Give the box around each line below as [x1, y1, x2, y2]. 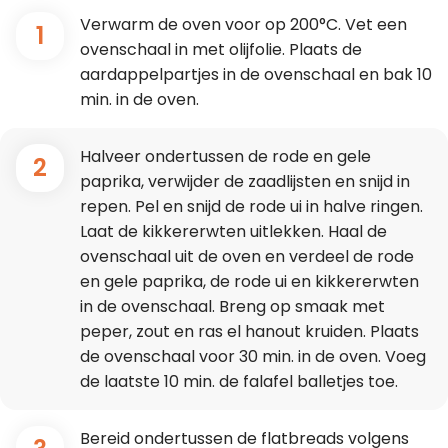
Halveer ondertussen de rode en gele [80, 144, 371, 168]
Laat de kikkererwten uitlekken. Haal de [80, 219, 387, 243]
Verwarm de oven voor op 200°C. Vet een [80, 12, 407, 36]
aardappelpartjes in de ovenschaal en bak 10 [80, 62, 432, 86]
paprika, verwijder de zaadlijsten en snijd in [80, 169, 410, 193]
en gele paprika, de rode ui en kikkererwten [80, 269, 419, 293]
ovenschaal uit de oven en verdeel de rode [80, 244, 414, 268]
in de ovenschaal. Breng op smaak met [80, 294, 385, 318]
